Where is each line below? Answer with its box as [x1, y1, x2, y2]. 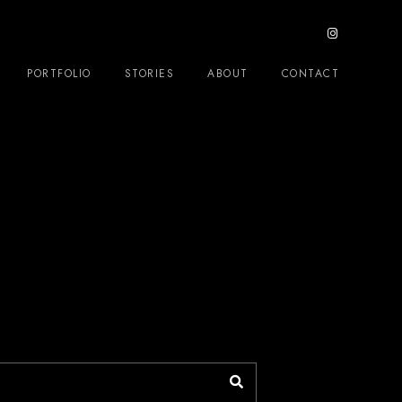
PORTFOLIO [27, 66, 92, 81]
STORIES [124, 66, 174, 81]
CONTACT [281, 66, 339, 81]
